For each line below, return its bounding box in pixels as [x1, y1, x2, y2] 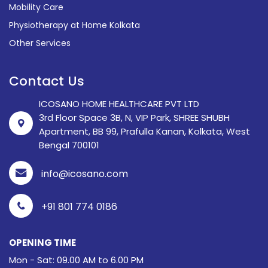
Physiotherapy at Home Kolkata [9, 19, 140, 31]
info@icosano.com [41, 166, 128, 181]
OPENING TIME [9, 236, 76, 249]
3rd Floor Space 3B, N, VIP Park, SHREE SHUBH [39, 111, 230, 124]
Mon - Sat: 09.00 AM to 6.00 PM [9, 253, 144, 266]
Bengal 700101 [39, 138, 99, 151]
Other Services [9, 36, 71, 49]
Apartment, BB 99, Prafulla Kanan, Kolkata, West [39, 124, 250, 138]
